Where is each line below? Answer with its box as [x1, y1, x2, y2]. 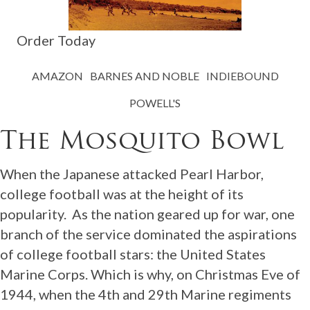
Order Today [17, 31, 95, 48]
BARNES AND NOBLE [89, 69, 199, 82]
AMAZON [31, 69, 83, 82]
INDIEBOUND [206, 69, 279, 82]
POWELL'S [129, 95, 181, 109]
